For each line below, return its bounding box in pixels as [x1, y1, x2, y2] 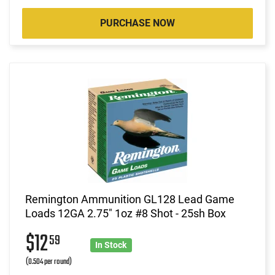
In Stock [95, 239, 127, 250]
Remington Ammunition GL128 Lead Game [25, 192, 234, 206]
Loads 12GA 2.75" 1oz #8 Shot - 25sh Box [25, 206, 226, 220]
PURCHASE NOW [100, 17, 175, 29]
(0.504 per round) [26, 255, 72, 268]
